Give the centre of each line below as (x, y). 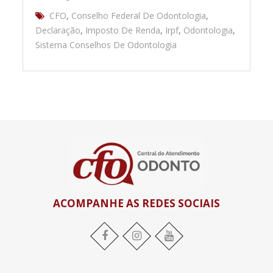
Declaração (58, 30)
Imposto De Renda (123, 30)
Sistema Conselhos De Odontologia (106, 44)
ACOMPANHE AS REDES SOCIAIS (136, 203)
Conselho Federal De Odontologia (139, 15)
